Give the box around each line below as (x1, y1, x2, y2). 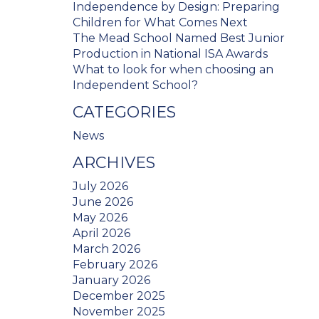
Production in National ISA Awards (73, 47, 268, 61)
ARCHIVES (73, 153, 155, 173)
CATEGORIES (73, 103, 176, 122)
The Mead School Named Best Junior (73, 31, 285, 46)
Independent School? (73, 78, 198, 93)
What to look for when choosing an (73, 63, 273, 77)
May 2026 (73, 211, 127, 225)
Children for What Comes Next (73, 16, 248, 30)
